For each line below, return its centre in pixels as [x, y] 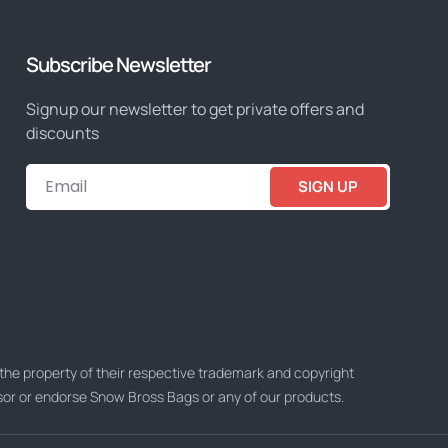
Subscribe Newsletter [118, 65]
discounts [62, 133]
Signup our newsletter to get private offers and [195, 109]
